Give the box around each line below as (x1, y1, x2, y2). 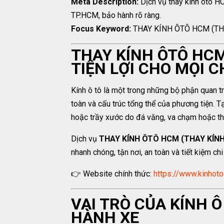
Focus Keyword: (71, 24, 131, 34)
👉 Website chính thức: (71, 169, 153, 179)
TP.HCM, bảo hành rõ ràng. (71, 10, 161, 20)
